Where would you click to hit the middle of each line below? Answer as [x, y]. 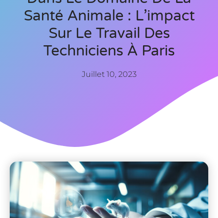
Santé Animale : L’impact [109, 16]
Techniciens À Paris [109, 51]
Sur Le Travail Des [109, 33]
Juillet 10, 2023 [109, 74]
